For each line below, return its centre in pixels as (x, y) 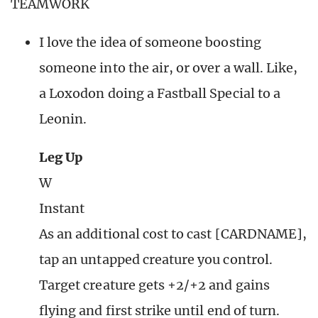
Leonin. (63, 119)
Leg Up (61, 158)
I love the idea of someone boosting (150, 43)
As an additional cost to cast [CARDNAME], (173, 234)
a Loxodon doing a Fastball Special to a (160, 94)
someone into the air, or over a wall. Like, (169, 68)
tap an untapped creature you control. (156, 260)
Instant (62, 209)
